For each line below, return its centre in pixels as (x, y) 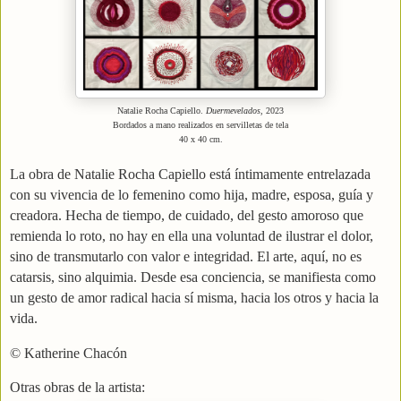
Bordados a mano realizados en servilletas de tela (200, 124)
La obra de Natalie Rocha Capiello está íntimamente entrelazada (190, 174)
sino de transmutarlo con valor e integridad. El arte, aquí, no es (186, 256)
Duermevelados (233, 110)
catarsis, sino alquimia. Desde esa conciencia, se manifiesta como (193, 277)
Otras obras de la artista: (77, 388)
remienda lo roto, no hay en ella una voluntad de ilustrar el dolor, (192, 235)
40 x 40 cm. (200, 139)
